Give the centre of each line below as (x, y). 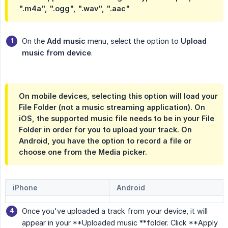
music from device (56, 53)
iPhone (25, 188)
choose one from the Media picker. (83, 152)
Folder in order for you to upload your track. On (105, 130)
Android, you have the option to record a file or (105, 141)
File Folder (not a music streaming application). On (112, 107)
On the (34, 41)
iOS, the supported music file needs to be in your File (117, 119)
